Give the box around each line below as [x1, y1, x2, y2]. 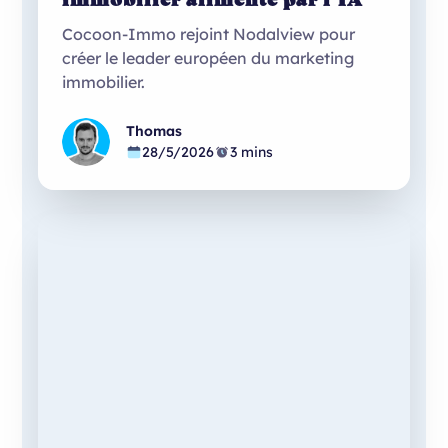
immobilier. [62, 71, 146, 92]
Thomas [126, 121, 183, 140]
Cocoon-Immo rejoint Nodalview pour [62, 23, 356, 44]
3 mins [230, 142, 274, 161]
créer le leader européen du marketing [62, 47, 355, 68]
